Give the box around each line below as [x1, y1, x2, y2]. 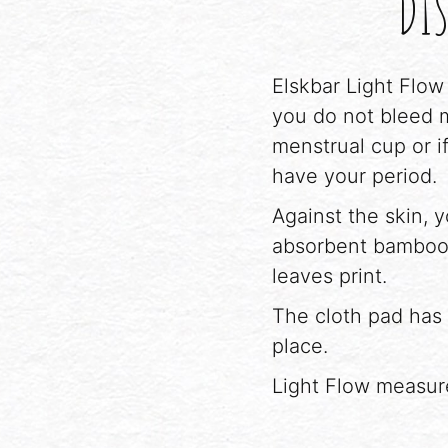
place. [272, 333, 328, 358]
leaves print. [272, 263, 387, 288]
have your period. [272, 163, 437, 188]
